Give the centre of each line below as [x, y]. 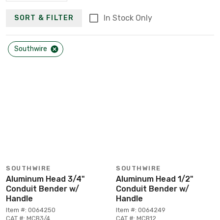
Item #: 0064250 [31, 210]
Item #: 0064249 [141, 210]
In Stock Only [128, 18]
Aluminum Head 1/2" [155, 179]
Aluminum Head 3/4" [45, 179]
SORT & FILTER [44, 18]
